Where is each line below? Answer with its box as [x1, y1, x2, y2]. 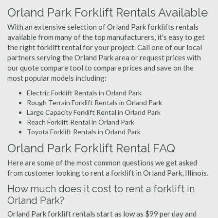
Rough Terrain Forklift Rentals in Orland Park [27, 98, 162, 107]
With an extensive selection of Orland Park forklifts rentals [7, 22, 199, 31]
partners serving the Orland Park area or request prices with [7, 53, 201, 62]
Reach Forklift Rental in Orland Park [27, 118, 134, 126]
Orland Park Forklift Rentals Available [7, 5, 208, 19]
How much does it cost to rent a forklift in [7, 183, 195, 195]
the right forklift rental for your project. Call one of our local [7, 43, 202, 52]
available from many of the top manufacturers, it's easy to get [7, 33, 205, 41]
